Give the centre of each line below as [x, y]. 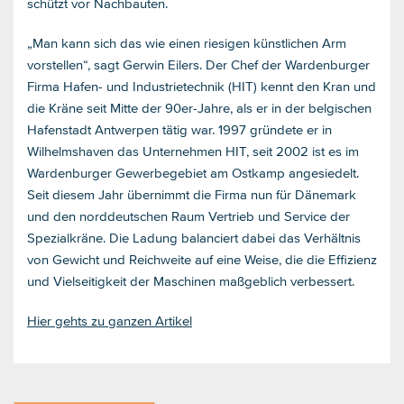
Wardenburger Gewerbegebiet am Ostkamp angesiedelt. [193, 172]
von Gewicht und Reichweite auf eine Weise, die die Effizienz [202, 259]
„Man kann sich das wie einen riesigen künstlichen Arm [187, 42]
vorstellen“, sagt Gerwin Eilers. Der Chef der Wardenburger [198, 64]
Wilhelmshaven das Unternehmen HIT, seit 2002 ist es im [193, 151]
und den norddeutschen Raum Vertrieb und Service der [188, 216]
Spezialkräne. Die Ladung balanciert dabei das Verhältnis [194, 237]
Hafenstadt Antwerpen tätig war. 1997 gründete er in [179, 129]
